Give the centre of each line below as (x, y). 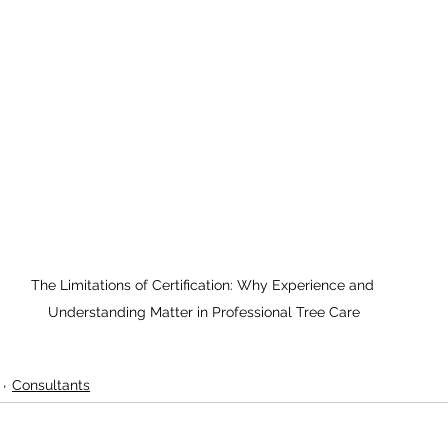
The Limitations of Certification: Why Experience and (204, 284)
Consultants (51, 384)
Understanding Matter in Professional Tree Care (204, 311)
